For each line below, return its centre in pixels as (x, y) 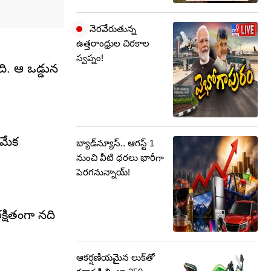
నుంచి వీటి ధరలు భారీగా (120, 158)
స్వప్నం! (90, 58)
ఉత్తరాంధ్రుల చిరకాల (113, 43)
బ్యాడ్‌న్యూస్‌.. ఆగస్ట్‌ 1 (115, 143)
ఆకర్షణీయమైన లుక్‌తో (116, 257)
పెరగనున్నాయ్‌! (103, 172)
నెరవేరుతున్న (112, 29)
